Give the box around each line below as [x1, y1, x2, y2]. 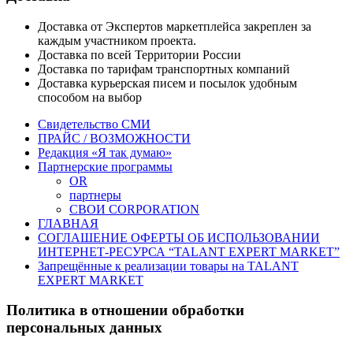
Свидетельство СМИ [38, 117, 150, 131]
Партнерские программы [38, 159, 173, 173]
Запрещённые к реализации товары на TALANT [38, 258, 299, 273]
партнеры [69, 188, 121, 202]
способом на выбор [38, 90, 142, 104]
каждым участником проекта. [38, 33, 196, 47]
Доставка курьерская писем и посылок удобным [38, 76, 297, 90]
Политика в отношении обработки [6, 302, 244, 319]
